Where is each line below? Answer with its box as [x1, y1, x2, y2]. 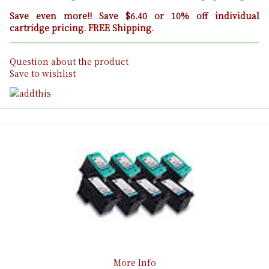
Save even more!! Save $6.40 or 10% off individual [10, 10, 259, 22]
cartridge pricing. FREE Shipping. [10, 22, 154, 34]
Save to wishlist [10, 67, 76, 80]
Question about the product [10, 55, 128, 68]
